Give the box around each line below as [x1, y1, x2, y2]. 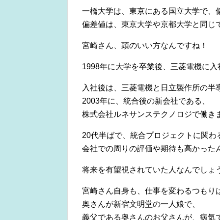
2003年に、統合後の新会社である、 [82, 97, 210, 106]
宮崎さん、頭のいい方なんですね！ [82, 41, 208, 50]
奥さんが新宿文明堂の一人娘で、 [82, 200, 200, 209]
